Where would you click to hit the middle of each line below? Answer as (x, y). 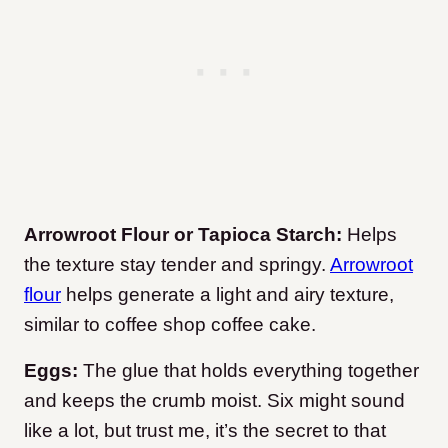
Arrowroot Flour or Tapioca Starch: (185, 235)
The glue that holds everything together (251, 371)
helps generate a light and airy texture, (227, 295)
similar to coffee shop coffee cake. (170, 325)
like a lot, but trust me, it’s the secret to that (205, 431)
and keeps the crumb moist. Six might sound (214, 401)
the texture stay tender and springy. (177, 265)
